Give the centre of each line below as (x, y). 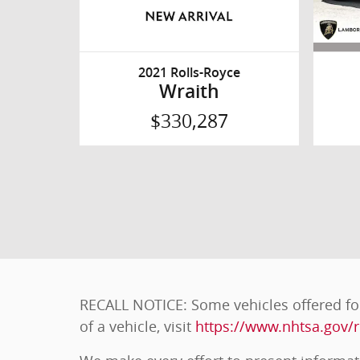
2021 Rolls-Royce (189, 73)
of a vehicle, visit (137, 326)
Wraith (189, 92)
